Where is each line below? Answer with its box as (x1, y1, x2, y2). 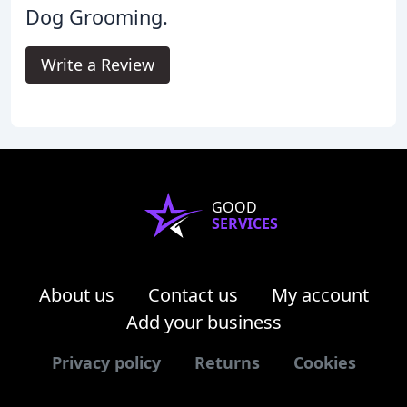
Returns (194, 351, 260, 373)
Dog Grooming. (25, 3, 168, 30)
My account (271, 282, 369, 307)
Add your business (125, 309, 282, 334)
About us (38, 282, 114, 307)
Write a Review (41, 53, 154, 75)
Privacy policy (51, 351, 161, 373)
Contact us (147, 282, 238, 307)
